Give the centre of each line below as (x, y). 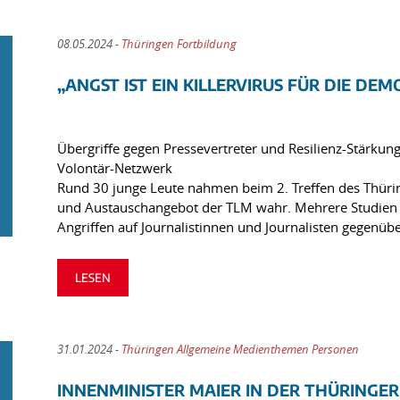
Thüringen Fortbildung (179, 43)
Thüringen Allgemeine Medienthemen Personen (240, 349)
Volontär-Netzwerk (114, 167)
